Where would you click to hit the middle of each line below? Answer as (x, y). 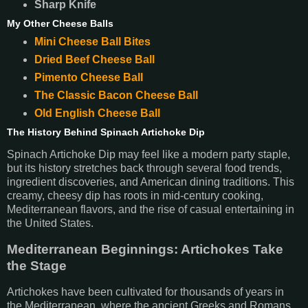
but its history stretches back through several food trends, (144, 168)
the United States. (50, 223)
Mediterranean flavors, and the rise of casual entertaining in (151, 210)
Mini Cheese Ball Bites (92, 41)
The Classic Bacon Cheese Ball (116, 95)
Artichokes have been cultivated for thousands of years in (145, 292)
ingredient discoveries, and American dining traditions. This (151, 182)
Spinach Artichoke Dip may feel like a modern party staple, (148, 155)
